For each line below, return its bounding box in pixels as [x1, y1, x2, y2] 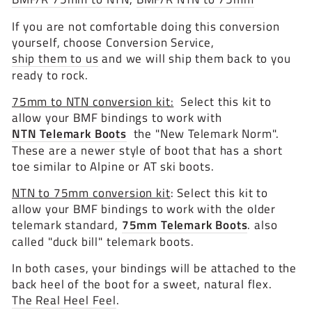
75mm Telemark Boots [121, 216, 248, 234]
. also [247, 216, 278, 234]
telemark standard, [12, 216, 122, 234]
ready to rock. [12, 66, 92, 84]
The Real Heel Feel [12, 291, 116, 309]
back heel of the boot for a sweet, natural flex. [12, 275, 279, 293]
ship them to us [12, 49, 99, 68]
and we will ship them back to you [98, 49, 291, 68]
